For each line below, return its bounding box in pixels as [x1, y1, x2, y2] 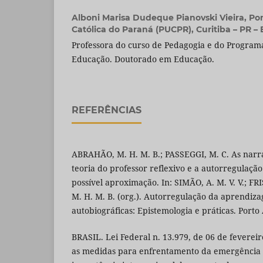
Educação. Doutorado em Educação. [72, 53, 214, 65]
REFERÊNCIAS [72, 104, 141, 116]
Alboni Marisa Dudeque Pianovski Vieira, [72, 12, 249, 23]
